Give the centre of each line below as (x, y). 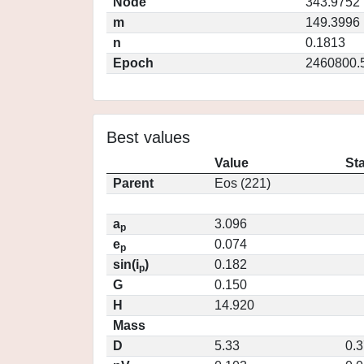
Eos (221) (243, 183)
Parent (133, 183)
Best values (148, 137)
